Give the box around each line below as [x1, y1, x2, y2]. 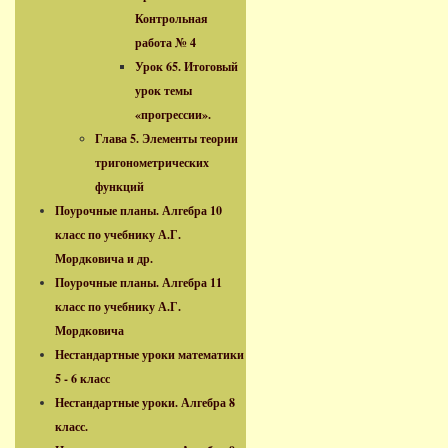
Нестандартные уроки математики [55, 346, 244, 363]
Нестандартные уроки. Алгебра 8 [55, 394, 235, 411]
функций [95, 178, 144, 195]
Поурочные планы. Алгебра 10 [55, 202, 222, 219]
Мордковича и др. [55, 250, 153, 267]
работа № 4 [135, 34, 196, 51]
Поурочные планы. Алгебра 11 [55, 274, 222, 291]
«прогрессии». [135, 106, 211, 123]
